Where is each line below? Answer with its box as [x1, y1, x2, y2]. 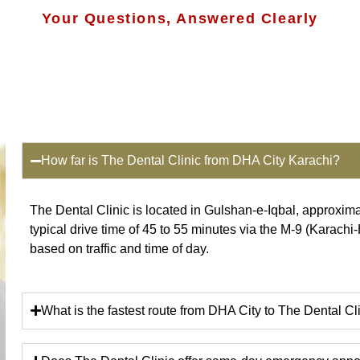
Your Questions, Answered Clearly [41, 10, 319, 27]
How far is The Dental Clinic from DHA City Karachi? [40, 153, 340, 168]
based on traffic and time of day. [29, 242, 209, 256]
